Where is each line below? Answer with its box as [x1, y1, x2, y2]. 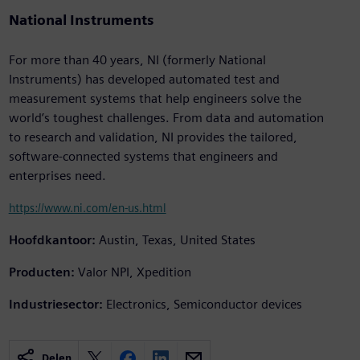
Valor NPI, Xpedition [77, 264, 191, 280]
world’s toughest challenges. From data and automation [8, 110, 324, 126]
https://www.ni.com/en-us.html [8, 201, 166, 215]
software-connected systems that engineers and [8, 149, 278, 165]
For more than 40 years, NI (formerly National [8, 52, 266, 68]
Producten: [8, 264, 75, 280]
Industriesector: [8, 297, 103, 313]
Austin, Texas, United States [98, 232, 256, 248]
